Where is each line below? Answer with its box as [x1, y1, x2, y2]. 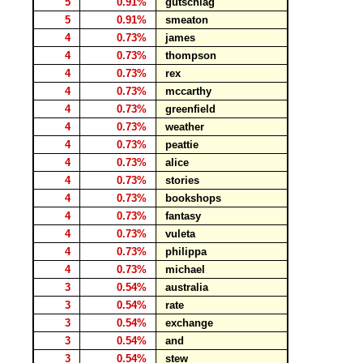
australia [159, 281, 215, 293]
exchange [159, 317, 220, 329]
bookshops [159, 192, 228, 204]
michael [159, 263, 211, 275]
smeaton [159, 14, 215, 26]
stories [159, 174, 206, 186]
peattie [159, 139, 205, 151]
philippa [159, 246, 213, 258]
